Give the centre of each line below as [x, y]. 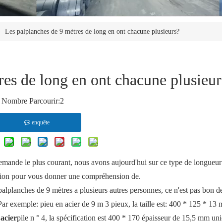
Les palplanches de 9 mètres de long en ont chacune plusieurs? [92, 32]
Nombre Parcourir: [31, 101]
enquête [40, 123]
